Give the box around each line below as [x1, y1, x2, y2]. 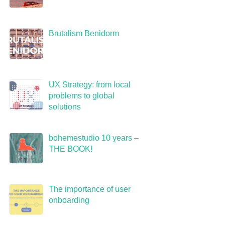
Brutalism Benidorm [48, 29, 119, 38]
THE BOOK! [48, 145, 92, 153]
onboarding [48, 196, 89, 204]
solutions [48, 102, 81, 111]
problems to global [48, 91, 115, 100]
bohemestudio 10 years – [48, 134, 139, 142]
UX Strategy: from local [48, 80, 131, 89]
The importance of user [48, 185, 131, 193]
